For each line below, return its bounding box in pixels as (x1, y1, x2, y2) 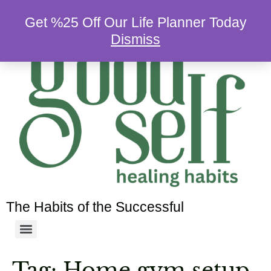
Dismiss (111, 31, 160, 47)
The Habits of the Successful (6, 198, 184, 215)
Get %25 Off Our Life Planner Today (24, 15, 247, 30)
